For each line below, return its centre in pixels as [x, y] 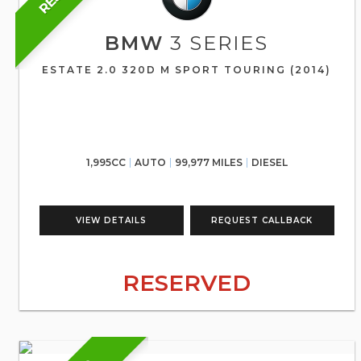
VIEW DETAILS [112, 220]
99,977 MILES [208, 162]
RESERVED [187, 283]
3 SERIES [216, 43]
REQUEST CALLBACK [262, 220]
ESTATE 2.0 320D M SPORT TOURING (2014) [187, 70]
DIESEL [269, 162]
